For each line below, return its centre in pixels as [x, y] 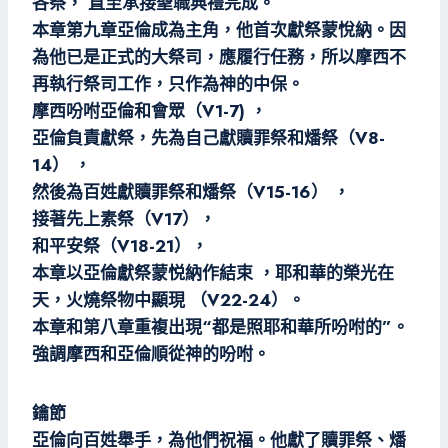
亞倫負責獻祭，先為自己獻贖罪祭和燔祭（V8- [208, 138]
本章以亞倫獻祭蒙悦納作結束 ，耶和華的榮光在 [213, 273]
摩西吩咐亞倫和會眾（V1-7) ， [149, 111]
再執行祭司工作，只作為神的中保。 [168, 84]
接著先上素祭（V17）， [124, 219]
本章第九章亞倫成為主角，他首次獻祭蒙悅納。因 [219, 30]
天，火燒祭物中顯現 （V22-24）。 [168, 300]
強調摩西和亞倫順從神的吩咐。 [151, 354]
